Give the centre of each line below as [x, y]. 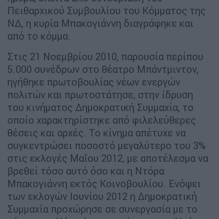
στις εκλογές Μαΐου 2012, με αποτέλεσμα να [108, 158]
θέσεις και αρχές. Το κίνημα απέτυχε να [97, 133]
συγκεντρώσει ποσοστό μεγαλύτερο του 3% [107, 146]
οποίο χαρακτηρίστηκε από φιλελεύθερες [102, 120]
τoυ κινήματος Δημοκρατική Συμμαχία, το [100, 108]
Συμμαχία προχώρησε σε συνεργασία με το [102, 209]
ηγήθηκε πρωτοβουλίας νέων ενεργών [94, 82]
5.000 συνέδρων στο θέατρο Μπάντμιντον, [103, 69]
